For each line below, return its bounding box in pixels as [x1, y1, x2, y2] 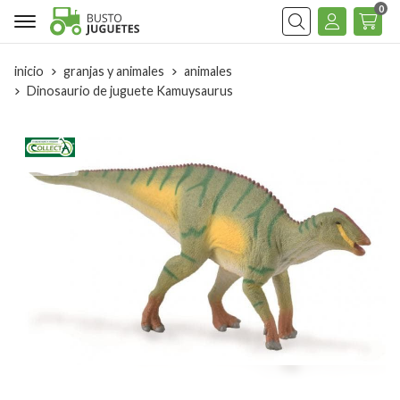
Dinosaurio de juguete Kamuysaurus [27, 83, 233, 98]
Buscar [281, 25, 324, 43]
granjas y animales [63, 63, 164, 79]
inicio [14, 63, 44, 79]
